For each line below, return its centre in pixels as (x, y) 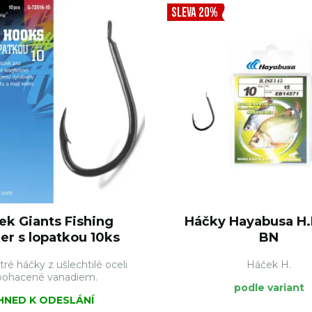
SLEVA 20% (195, 13)
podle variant (270, 288)
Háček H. (268, 265)
